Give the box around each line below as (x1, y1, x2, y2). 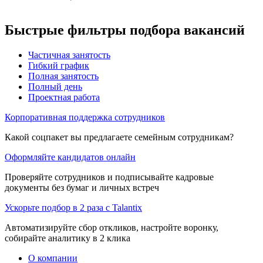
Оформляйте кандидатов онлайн (5, 151, 136, 162)
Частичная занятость (28, 49, 110, 60)
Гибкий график (28, 60, 89, 70)
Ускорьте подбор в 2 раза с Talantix (5, 202, 142, 213)
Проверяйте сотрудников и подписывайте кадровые (5, 171, 214, 182)
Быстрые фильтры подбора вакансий (5, 22, 245, 38)
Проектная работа (28, 92, 100, 102)
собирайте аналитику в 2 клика (5, 232, 130, 243)
